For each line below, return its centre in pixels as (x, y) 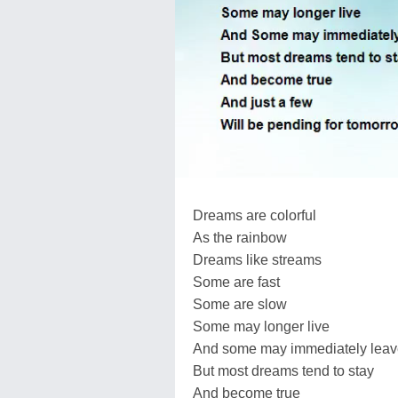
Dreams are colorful (255, 215)
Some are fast (236, 282)
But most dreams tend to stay (283, 370)
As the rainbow (240, 237)
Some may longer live (261, 326)
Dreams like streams (257, 259)
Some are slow (240, 304)
